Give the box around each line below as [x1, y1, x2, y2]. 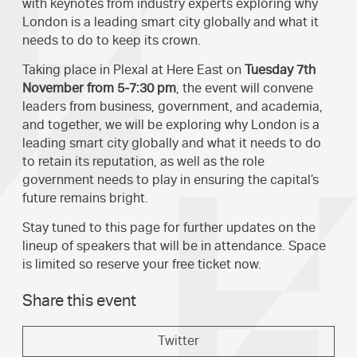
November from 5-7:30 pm [22, 80, 176, 96]
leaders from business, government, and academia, [22, 99, 323, 115]
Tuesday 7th [245, 62, 316, 78]
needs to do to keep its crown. [22, 33, 201, 49]
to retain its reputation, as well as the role [22, 154, 265, 170]
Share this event [22, 291, 136, 311]
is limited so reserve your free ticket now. [22, 257, 261, 273]
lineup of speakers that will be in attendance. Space [22, 238, 326, 254]
